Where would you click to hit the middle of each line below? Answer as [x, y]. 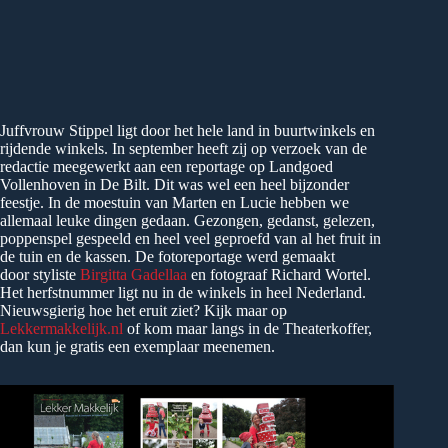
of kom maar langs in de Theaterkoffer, [247, 328]
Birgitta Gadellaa [133, 274]
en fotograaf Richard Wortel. [279, 274]
